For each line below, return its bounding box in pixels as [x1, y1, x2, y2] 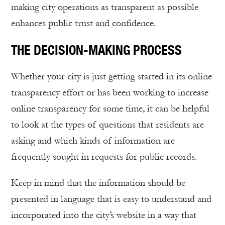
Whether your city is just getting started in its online [11, 71, 212, 82]
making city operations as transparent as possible [11, 2, 198, 13]
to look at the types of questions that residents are [11, 119, 204, 131]
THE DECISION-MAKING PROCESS [11, 42, 182, 58]
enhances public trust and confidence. [11, 18, 156, 29]
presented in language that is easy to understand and [11, 193, 211, 205]
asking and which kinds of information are [11, 135, 175, 147]
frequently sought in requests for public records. [11, 151, 197, 163]
